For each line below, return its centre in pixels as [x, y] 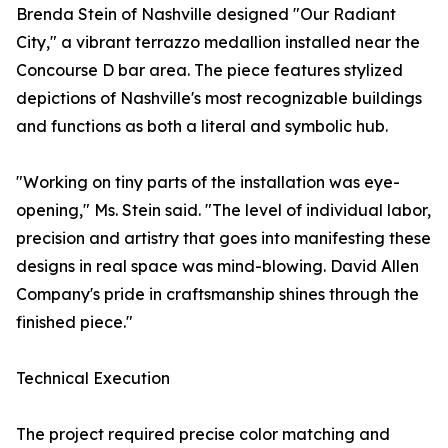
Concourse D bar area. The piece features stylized [209, 70]
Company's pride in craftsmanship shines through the [217, 294]
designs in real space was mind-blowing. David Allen [217, 266]
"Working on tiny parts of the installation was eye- [208, 182]
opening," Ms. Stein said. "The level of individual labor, [223, 210]
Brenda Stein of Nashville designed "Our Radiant [206, 14]
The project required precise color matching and [203, 434]
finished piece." [74, 322]
